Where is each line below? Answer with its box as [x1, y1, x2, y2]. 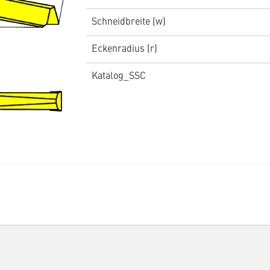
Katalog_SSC [91, 71, 146, 81]
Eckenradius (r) [91, 44, 157, 54]
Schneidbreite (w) [91, 17, 166, 27]
